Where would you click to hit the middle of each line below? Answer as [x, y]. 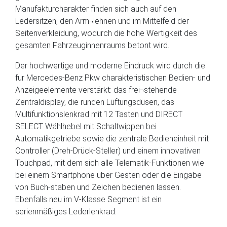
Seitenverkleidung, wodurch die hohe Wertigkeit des [106, 33]
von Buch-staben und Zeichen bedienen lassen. [98, 187]
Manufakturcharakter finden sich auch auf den [96, 9]
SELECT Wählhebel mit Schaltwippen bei [86, 126]
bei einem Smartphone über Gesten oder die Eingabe [108, 175]
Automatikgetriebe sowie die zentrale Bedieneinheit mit [112, 139]
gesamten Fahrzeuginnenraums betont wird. [92, 45]
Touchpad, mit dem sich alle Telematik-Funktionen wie [110, 163]
